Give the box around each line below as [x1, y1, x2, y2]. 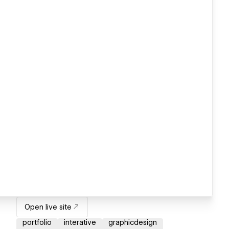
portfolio [22, 218, 52, 227]
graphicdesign [108, 218, 157, 227]
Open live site [25, 203, 72, 212]
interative [64, 218, 96, 227]
